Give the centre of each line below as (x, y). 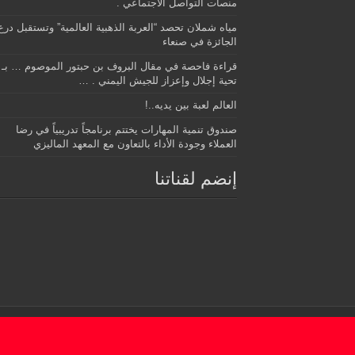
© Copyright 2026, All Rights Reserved (231, 332)
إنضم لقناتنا (195, 178)
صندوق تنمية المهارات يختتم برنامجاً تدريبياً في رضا (126, 129)
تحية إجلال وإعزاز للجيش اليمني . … (157, 80)
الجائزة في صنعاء (199, 41)
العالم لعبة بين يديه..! (191, 105)
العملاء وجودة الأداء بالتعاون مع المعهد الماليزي (135, 143)
